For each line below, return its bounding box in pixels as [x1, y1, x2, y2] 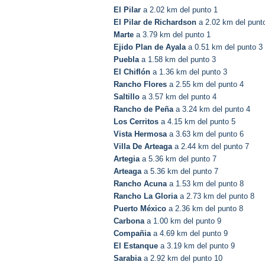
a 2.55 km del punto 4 [167, 80, 244, 89]
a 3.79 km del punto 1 [134, 30, 211, 40]
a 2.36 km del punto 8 [166, 204, 243, 214]
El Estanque [114, 241, 158, 251]
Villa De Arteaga [114, 142, 172, 151]
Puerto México [114, 204, 166, 214]
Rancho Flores [114, 80, 167, 89]
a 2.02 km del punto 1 [141, 5, 218, 15]
